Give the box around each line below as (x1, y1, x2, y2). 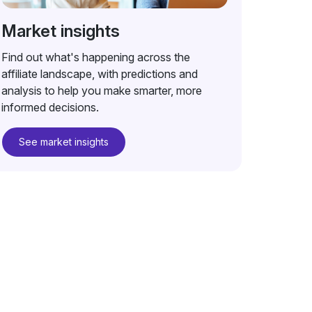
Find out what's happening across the (1, 50, 191, 64)
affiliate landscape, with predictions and (1, 67, 198, 81)
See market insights (19, 136, 109, 148)
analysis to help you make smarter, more (1, 84, 203, 97)
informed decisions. (1, 100, 100, 114)
